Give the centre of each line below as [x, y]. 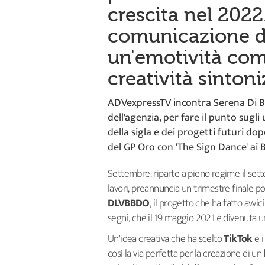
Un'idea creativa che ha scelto [166, 239]
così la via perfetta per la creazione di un [185, 253]
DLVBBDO [129, 203]
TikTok [238, 239]
